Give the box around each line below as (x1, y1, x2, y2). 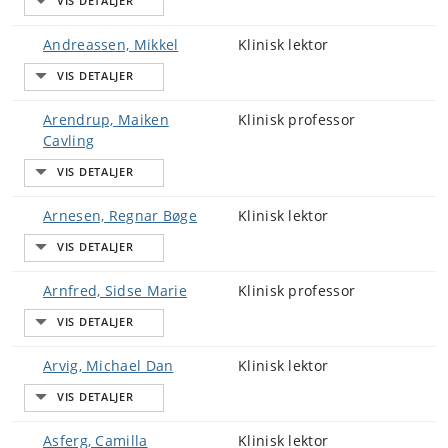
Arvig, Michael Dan (43, 356, 174, 375)
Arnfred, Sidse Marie (43, 281, 187, 300)
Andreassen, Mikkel (43, 35, 179, 54)
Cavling (43, 131, 95, 150)
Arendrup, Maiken (43, 110, 169, 129)
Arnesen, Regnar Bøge (43, 206, 197, 225)
